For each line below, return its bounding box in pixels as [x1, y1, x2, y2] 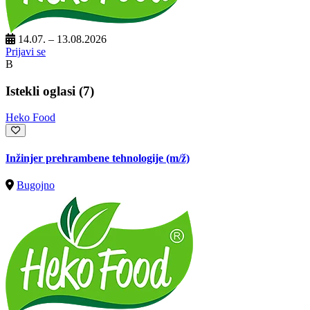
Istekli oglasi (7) [6, 83, 94, 98]
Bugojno [17, 179, 55, 191]
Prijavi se [6, 45, 46, 57]
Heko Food [6, 111, 55, 124]
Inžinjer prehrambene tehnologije [6, 152, 166, 164]
